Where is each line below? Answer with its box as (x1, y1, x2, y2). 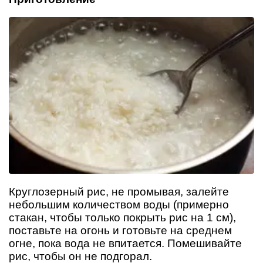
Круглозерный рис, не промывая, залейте (9, 186, 229, 198)
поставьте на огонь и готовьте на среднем (9, 224, 232, 237)
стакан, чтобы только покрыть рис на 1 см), (9, 211, 236, 224)
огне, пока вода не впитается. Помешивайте (9, 237, 242, 250)
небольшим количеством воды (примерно (9, 198, 229, 211)
